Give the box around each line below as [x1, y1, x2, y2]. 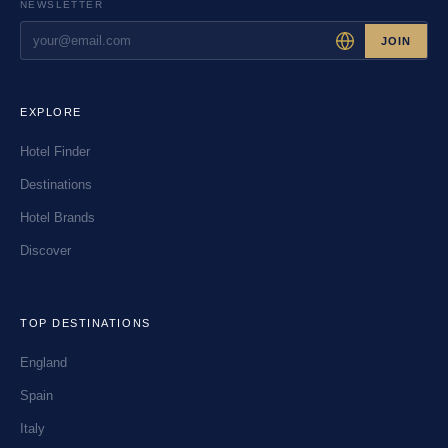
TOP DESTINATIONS [20, 317, 151, 330]
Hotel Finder [20, 144, 90, 160]
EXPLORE [20, 106, 82, 119]
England [20, 355, 67, 371]
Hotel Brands [20, 210, 95, 226]
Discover [20, 243, 71, 259]
